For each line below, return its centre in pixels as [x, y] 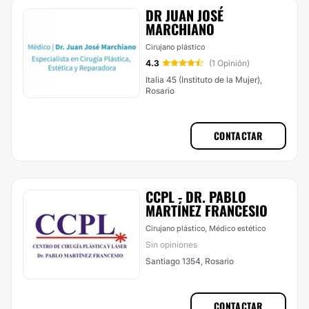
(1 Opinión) [229, 63]
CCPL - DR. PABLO [196, 197]
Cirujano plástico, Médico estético [206, 228]
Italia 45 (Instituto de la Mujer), [204, 80]
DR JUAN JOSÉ [185, 15]
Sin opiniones [171, 245]
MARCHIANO [180, 29]
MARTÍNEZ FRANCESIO [207, 210]
